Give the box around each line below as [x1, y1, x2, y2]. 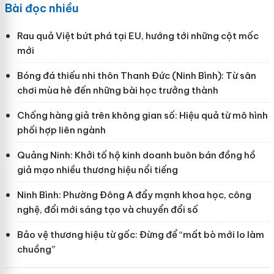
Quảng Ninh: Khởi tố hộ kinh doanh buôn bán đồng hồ [17, 149, 256, 161]
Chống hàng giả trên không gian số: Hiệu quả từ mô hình [17, 109, 268, 121]
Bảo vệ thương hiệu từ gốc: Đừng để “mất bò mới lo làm [17, 228, 264, 240]
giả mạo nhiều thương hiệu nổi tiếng [17, 163, 178, 176]
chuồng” [17, 243, 55, 255]
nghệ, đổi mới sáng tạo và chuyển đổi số [17, 203, 198, 215]
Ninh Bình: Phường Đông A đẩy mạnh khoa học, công [17, 188, 251, 201]
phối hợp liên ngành [17, 124, 106, 136]
